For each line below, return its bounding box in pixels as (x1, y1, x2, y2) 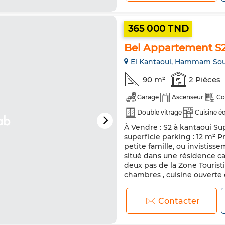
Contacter (158, 196, 200, 206)
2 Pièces (189, 74, 220, 84)
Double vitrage (137, 108, 182, 116)
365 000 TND (128, 23, 189, 34)
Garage (137, 93, 159, 101)
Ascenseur (172, 93, 203, 101)
